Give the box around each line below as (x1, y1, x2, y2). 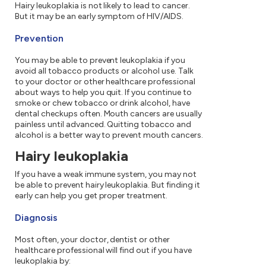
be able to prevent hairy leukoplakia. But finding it (15, 180, 200, 191)
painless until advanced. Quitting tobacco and (15, 119, 192, 130)
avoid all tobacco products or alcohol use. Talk (15, 66, 194, 77)
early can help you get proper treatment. (15, 191, 168, 201)
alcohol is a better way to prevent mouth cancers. (15, 130, 203, 141)
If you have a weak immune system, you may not (15, 169, 197, 180)
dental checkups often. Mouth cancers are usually (15, 109, 202, 119)
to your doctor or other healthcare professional (15, 77, 196, 87)
